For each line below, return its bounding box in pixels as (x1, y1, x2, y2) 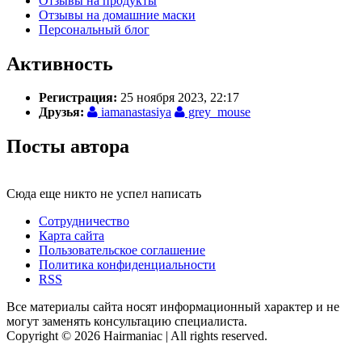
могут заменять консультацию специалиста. (6, 314, 247, 329)
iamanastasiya (98, 105, 171, 120)
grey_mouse (185, 105, 250, 120)
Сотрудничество (39, 214, 129, 229)
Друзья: (39, 105, 84, 120)
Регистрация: (39, 90, 117, 105)
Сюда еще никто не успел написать (6, 187, 201, 201)
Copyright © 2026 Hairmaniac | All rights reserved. (6, 329, 267, 343)
